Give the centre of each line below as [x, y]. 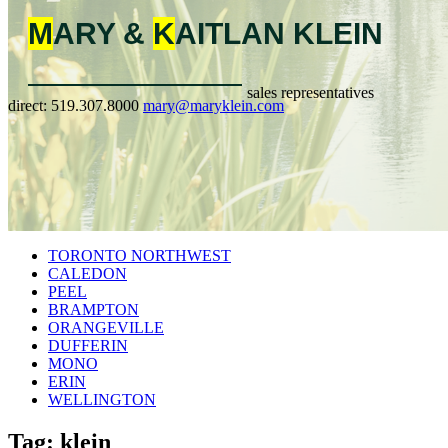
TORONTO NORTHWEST [139, 255]
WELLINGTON [102, 399]
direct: [29, 105]
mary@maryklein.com [213, 105]
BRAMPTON [93, 309]
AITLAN [234, 33]
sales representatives [310, 92]
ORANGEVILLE [106, 327]
